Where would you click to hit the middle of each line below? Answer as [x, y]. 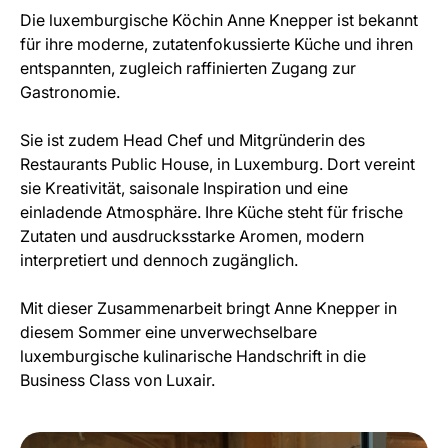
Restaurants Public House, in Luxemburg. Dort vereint [217, 163]
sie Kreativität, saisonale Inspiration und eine [184, 187]
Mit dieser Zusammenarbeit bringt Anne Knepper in [208, 307]
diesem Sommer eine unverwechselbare [168, 331]
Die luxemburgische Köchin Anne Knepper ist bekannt [219, 19]
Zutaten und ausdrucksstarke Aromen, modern [192, 235]
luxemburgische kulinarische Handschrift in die [193, 355]
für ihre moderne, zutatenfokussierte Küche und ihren [216, 43]
